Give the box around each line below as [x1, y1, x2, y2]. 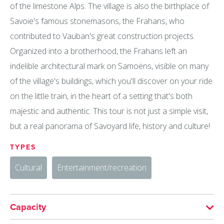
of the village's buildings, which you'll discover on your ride [10, 75, 212, 86]
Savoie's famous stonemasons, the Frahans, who [10, 15, 184, 26]
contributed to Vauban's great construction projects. [10, 30, 195, 41]
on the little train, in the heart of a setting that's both [10, 90, 192, 101]
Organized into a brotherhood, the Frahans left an [10, 45, 187, 56]
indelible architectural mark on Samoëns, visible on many [10, 60, 208, 71]
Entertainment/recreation [57, 162, 146, 173]
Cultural [15, 162, 42, 173]
